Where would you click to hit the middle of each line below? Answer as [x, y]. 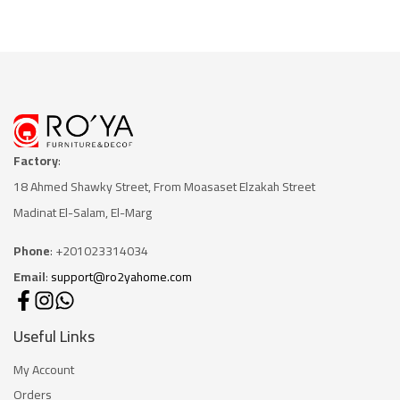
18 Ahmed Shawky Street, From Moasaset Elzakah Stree [162, 187]
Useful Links [54, 337]
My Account [44, 370]
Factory [36, 161]
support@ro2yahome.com [121, 277]
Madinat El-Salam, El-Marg [83, 213]
